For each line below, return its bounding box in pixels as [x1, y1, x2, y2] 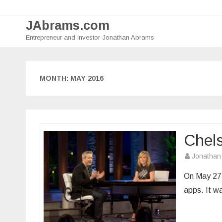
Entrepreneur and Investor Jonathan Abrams [26, 34, 154, 42]
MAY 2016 [70, 74, 104, 83]
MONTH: [40, 74, 70, 83]
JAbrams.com [26, 18, 110, 33]
